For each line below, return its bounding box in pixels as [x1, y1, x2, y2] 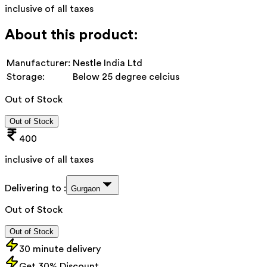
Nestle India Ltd [73, 58, 142, 68]
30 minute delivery [19, 244, 101, 254]
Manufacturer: [7, 58, 70, 68]
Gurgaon [71, 184, 100, 193]
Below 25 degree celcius [73, 72, 179, 82]
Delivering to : [5, 183, 66, 193]
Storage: [7, 72, 45, 82]
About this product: [5, 27, 138, 42]
